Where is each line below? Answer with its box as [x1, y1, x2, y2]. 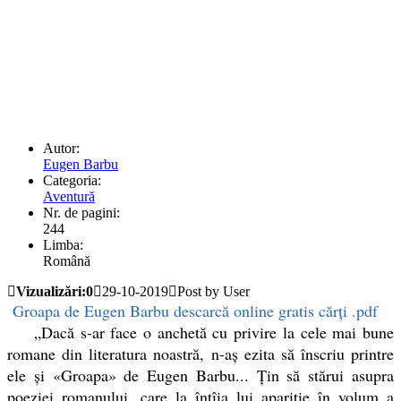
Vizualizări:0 [16, 283, 93, 299]
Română [43, 252, 90, 269]
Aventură [43, 188, 95, 204]
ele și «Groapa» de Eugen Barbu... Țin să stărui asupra [7, 363, 394, 386]
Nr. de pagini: [43, 204, 120, 220]
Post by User [177, 283, 250, 299]
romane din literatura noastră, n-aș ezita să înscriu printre [7, 342, 394, 364]
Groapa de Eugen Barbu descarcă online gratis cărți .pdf [13, 299, 378, 321]
